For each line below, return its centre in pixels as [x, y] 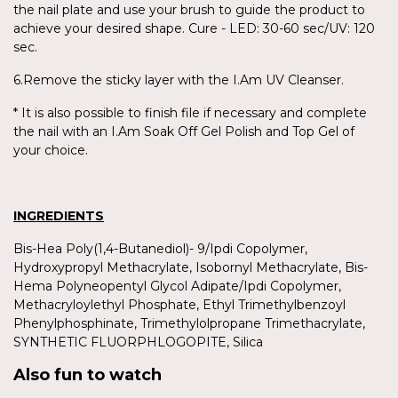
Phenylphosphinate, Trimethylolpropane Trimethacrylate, [189, 323]
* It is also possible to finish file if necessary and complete [190, 112]
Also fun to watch [88, 374]
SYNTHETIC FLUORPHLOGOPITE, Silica [138, 342]
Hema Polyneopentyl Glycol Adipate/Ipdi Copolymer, [177, 286]
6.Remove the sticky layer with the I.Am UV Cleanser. [179, 80]
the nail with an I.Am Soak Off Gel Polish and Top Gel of [184, 131]
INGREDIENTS [59, 215]
